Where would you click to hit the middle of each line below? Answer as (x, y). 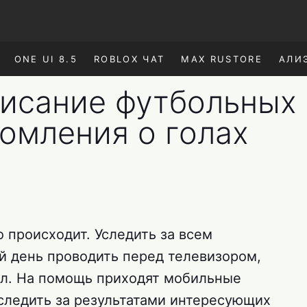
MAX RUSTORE (222, 59)
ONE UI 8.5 (46, 59)
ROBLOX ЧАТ (129, 59)
